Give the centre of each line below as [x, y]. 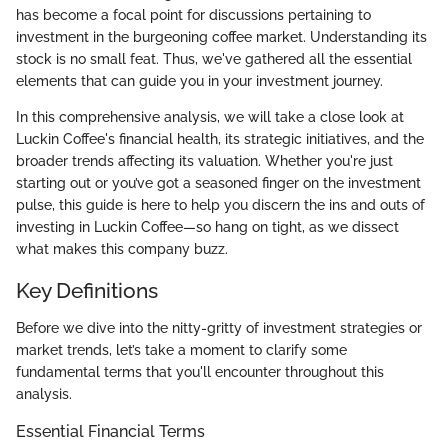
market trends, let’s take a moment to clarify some [181, 350]
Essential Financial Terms [110, 431]
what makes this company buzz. [122, 248]
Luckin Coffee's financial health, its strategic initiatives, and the [220, 138]
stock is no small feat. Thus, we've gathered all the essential [214, 58]
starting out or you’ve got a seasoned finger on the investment [218, 182]
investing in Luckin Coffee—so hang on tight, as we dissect [207, 226]
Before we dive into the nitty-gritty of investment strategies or [219, 328]
